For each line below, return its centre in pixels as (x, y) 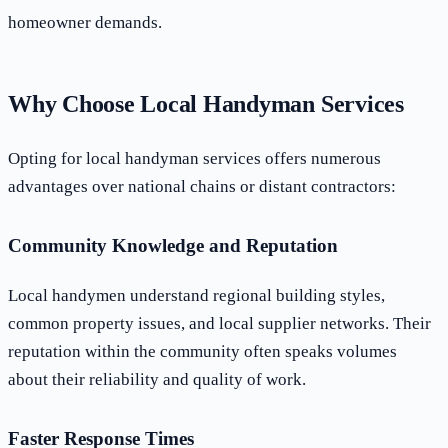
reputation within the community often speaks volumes (202, 351)
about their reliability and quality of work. (157, 379)
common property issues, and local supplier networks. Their (219, 323)
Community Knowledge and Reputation (173, 245)
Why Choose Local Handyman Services (206, 103)
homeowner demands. (85, 22)
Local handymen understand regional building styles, (196, 295)
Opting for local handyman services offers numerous (194, 158)
